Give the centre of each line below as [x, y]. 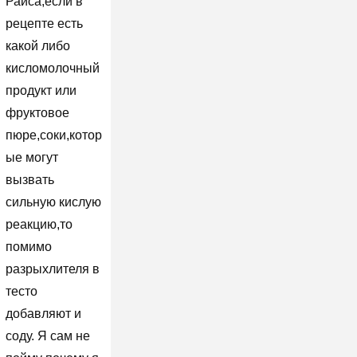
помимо [28, 246]
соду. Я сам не [47, 335]
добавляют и [43, 313]
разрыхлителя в [52, 269]
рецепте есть [44, 23]
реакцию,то [39, 224]
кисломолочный [52, 68]
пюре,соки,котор [53, 135]
